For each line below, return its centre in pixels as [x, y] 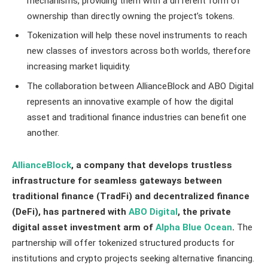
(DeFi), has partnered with [70, 211]
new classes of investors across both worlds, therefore [139, 51]
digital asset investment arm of [84, 227]
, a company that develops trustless [152, 165]
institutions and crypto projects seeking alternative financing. [133, 258]
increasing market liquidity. [79, 67]
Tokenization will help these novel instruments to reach [137, 36]
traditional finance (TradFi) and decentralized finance [131, 196]
